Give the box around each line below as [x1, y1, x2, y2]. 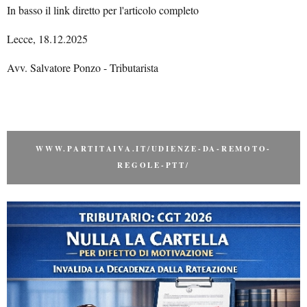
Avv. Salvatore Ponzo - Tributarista [7, 60, 158, 75]
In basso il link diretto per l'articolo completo [7, 3, 199, 18]
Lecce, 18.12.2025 [7, 32, 88, 47]
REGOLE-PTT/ [117, 160, 190, 171]
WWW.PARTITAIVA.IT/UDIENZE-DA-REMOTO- [36, 143, 271, 155]
